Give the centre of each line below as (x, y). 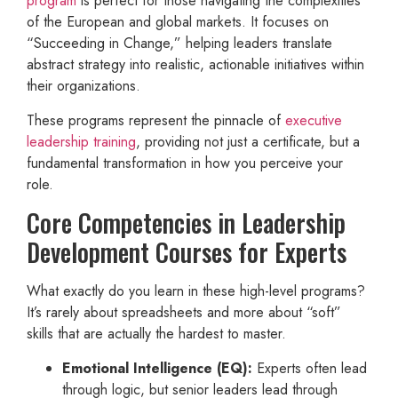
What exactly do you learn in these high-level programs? (196, 291)
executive (314, 120)
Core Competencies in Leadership (186, 223)
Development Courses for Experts (187, 252)
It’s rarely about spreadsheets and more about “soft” (184, 313)
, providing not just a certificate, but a (248, 141)
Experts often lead (310, 368)
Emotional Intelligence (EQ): (157, 368)
